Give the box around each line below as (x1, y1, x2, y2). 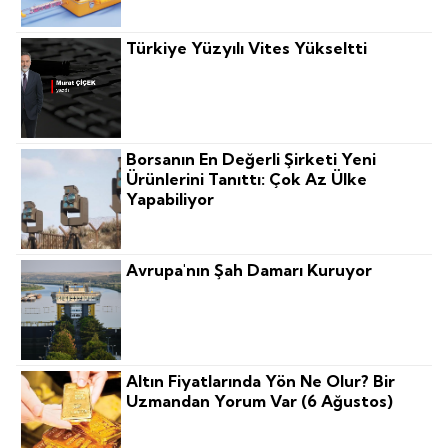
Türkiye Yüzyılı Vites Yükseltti (126, 38, 368, 59)
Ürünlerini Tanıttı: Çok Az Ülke (126, 169, 368, 190)
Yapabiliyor (126, 189, 215, 210)
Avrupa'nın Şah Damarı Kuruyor (126, 260, 373, 281)
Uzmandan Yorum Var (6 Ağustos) (126, 391, 394, 412)
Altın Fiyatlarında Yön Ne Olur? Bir (126, 371, 396, 392)
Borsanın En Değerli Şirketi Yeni (126, 149, 377, 170)
